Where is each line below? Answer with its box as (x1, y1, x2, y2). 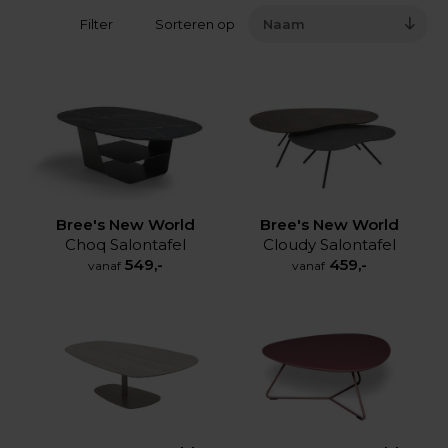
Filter (79, 16, 116, 33)
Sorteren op (152, 16, 238, 33)
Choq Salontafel (64, 234, 186, 254)
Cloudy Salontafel (262, 234, 396, 254)
